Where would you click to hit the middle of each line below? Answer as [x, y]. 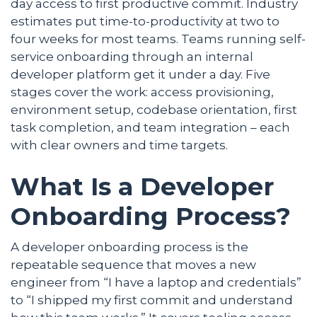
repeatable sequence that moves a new [133, 265]
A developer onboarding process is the [129, 247]
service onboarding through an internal [132, 57]
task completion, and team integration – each [150, 128]
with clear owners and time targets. [119, 145]
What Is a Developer [142, 187]
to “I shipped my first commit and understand [152, 300]
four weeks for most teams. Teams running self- [158, 39]
